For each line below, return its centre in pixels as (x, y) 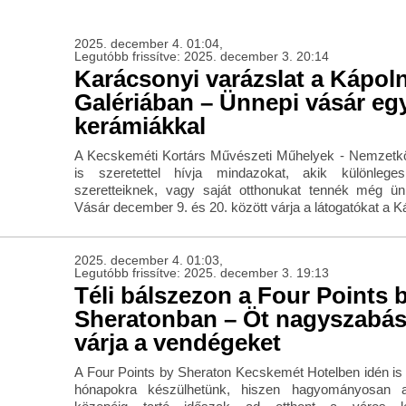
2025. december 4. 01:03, (148, 261)
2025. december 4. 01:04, (148, 44)
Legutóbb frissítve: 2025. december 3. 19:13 (201, 273)
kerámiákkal (140, 126)
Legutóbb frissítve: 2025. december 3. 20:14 (201, 57)
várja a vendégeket (177, 343)
